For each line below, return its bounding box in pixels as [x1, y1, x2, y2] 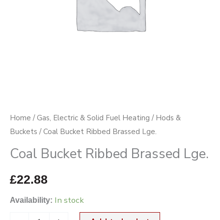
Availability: [10, 195, 53, 205]
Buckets [10, 126, 37, 137]
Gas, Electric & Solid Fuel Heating [37, 112, 150, 123]
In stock [55, 194, 84, 206]
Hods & [156, 112, 181, 123]
